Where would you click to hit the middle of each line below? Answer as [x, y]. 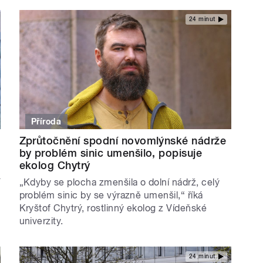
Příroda [46, 122]
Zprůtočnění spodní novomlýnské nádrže [123, 141]
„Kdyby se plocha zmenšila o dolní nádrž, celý [119, 183]
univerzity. [41, 221]
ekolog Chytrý [55, 166]
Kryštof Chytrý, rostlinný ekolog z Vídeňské [113, 208]
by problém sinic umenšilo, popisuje [111, 153]
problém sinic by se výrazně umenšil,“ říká [111, 195]
